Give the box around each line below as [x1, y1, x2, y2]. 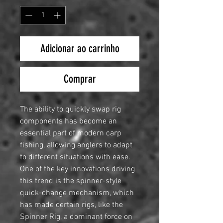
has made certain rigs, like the [20, 200, 123, 211]
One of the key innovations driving [20, 164, 135, 175]
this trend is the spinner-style [20, 176, 121, 187]
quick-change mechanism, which [20, 188, 134, 199]
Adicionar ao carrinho [40, 42, 119, 56]
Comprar [63, 72, 96, 86]
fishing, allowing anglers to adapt [20, 140, 132, 151]
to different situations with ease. [20, 152, 130, 163]
